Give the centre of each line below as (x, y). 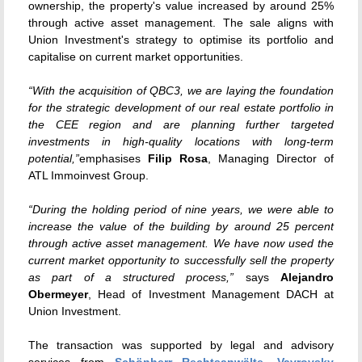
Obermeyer (58, 294)
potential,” (54, 158)
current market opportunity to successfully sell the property (181, 260)
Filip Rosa (178, 158)
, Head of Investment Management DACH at (211, 294)
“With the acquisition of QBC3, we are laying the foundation (181, 90)
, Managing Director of (271, 158)
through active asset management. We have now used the (181, 243)
